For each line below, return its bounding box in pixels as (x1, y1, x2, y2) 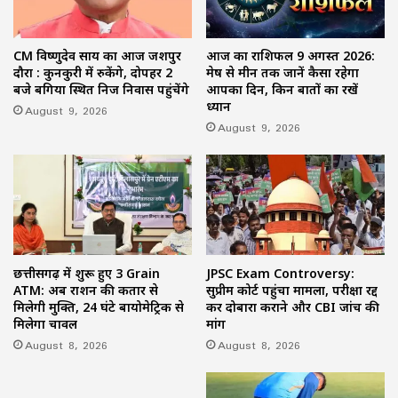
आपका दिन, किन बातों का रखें (206, 81, 358, 99)
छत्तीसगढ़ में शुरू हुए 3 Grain (13, 264, 160, 282)
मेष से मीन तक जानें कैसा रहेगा (206, 64, 359, 82)
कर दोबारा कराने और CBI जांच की (206, 298, 379, 315)
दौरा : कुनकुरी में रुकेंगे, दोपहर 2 (13, 64, 172, 82)
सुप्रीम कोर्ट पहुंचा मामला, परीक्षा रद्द (206, 281, 378, 298)
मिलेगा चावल (13, 314, 77, 332)
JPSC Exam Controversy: (206, 264, 354, 282)
